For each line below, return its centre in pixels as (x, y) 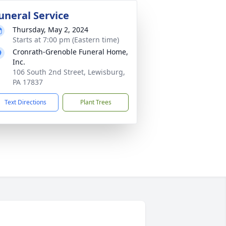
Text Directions (25, 102)
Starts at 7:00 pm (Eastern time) (66, 40)
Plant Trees (96, 102)
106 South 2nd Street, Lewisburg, (69, 72)
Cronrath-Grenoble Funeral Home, (70, 52)
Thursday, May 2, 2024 (50, 30)
